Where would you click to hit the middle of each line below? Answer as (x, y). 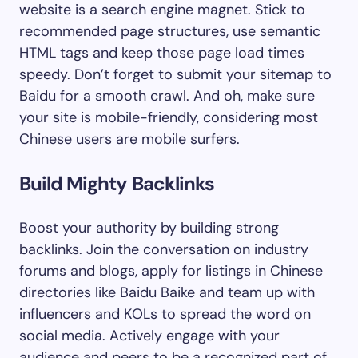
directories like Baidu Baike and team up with (167, 292)
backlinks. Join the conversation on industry (164, 249)
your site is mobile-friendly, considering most (169, 117)
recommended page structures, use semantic (170, 31)
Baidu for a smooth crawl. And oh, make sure (167, 96)
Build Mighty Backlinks (117, 183)
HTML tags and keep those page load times (162, 53)
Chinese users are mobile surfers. (129, 139)
